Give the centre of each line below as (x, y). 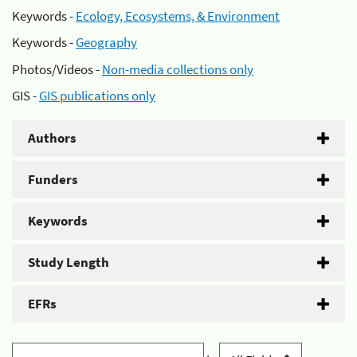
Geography (106, 42)
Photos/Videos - (57, 69)
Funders (53, 179)
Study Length (69, 262)
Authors (52, 138)
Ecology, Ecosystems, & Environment (178, 16)
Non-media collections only (178, 69)
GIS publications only (97, 96)
